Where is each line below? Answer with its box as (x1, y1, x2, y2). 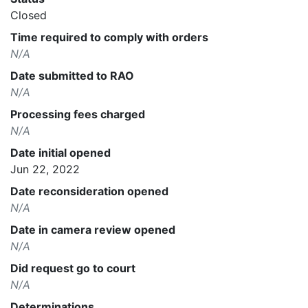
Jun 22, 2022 (10, 162, 80, 176)
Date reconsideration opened (10, 184, 168, 198)
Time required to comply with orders (10, 30, 208, 44)
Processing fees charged (10, 107, 145, 121)
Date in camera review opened (10, 222, 175, 236)
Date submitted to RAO (10, 68, 134, 82)
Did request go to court (10, 261, 135, 275)
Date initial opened (10, 145, 111, 159)
